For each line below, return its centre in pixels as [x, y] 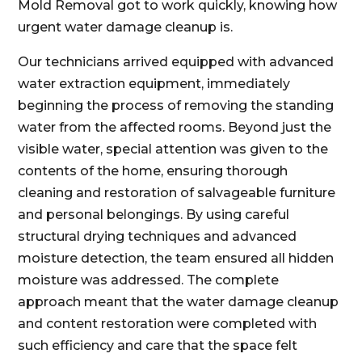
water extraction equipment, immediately [154, 84]
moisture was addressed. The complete [149, 280]
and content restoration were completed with [168, 324]
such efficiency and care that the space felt [158, 345]
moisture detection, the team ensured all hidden [176, 258]
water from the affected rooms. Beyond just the [175, 127]
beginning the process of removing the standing [176, 105]
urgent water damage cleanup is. [126, 27]
